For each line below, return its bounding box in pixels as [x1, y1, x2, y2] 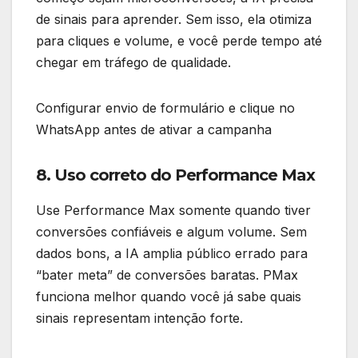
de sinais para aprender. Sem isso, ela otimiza [36, 11, 312, 28]
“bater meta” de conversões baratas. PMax [36, 267, 298, 284]
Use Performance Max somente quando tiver [36, 202, 311, 219]
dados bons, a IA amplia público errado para [36, 245, 308, 262]
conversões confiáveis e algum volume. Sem [36, 224, 307, 241]
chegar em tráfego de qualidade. [36, 54, 231, 71]
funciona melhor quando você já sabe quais [36, 288, 301, 305]
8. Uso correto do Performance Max [36, 165, 315, 185]
